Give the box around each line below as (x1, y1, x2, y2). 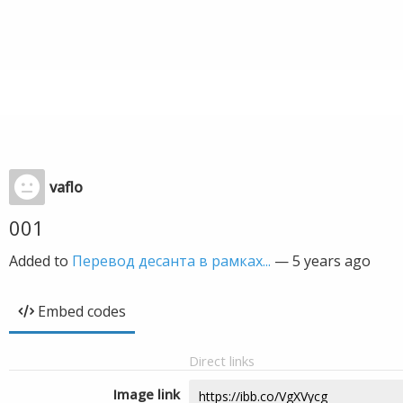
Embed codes (38, 301, 126, 321)
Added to (9, 251, 72, 271)
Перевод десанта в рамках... (72, 251, 271, 271)
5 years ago (292, 251, 371, 271)
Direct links (189, 352, 255, 370)
